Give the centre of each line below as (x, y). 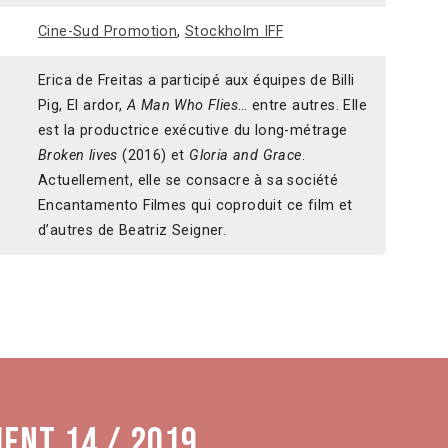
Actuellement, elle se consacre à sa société (188, 180)
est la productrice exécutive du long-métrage (193, 130)
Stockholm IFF (234, 31)
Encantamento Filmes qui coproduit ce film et (195, 205)
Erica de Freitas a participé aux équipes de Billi (196, 80)
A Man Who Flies (183, 105)
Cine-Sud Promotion (108, 31)
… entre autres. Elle (303, 105)
